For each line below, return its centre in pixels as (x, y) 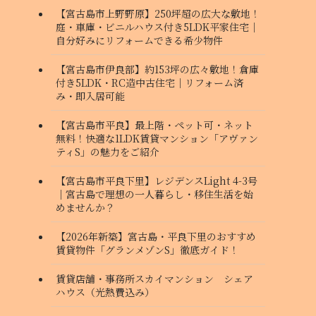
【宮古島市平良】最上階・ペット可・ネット (154, 124)
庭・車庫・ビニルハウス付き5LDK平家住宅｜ (157, 26)
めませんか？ (85, 207)
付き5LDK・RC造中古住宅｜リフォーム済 (150, 82)
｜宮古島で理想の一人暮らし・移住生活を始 (154, 194)
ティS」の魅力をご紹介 (108, 151)
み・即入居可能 (90, 96)
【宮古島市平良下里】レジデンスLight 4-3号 (157, 180)
